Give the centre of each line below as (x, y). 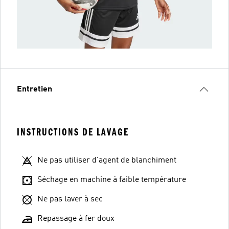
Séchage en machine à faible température (112, 180)
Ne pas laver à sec (70, 199)
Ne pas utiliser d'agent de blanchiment (107, 160)
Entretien (35, 89)
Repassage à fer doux (76, 219)
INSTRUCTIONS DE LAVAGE (73, 132)
